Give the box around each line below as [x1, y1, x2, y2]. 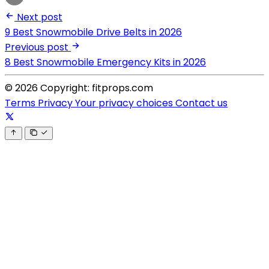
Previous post [5, 40, 68, 55]
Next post [17, 10, 62, 25]
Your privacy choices [75, 96, 175, 110]
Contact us [175, 96, 228, 110]
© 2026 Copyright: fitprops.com [5, 81, 153, 95]
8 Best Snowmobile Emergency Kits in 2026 [5, 55, 206, 70]
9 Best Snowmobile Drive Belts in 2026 [5, 25, 182, 40]
